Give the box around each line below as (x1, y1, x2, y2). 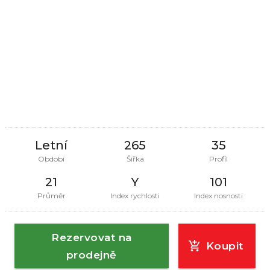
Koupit (206, 239, 243, 253)
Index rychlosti (110, 190, 160, 200)
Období (38, 154, 65, 163)
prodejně (66, 248, 117, 261)
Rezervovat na (51, 230, 132, 243)
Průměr (37, 190, 66, 200)
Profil (209, 154, 228, 163)
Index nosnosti (194, 190, 243, 200)
